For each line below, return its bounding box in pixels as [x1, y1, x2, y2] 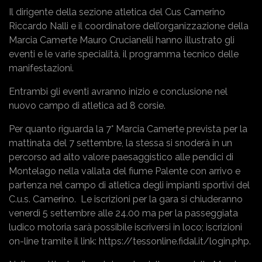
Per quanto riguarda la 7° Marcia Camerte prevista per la [9, 123, 247, 135]
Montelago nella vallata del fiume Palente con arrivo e [9, 166, 240, 177]
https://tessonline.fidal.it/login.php [99, 236, 249, 247]
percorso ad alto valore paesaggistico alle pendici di [9, 151, 233, 163]
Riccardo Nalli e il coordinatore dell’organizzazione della [9, 20, 249, 32]
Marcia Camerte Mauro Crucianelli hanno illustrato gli [9, 35, 235, 46]
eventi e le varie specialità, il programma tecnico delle [9, 49, 239, 60]
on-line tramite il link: [9, 236, 99, 247]
